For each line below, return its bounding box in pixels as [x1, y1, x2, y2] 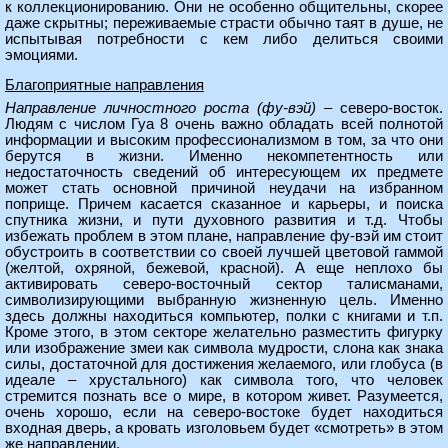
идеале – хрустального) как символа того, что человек [5, 372, 443, 388]
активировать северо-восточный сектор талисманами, [5, 276, 443, 292]
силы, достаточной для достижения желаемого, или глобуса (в [5, 356, 443, 372]
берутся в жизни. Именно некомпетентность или [5, 148, 443, 164]
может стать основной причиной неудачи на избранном [5, 180, 443, 196]
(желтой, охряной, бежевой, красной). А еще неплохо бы [5, 260, 443, 276]
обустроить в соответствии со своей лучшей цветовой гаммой [5, 244, 443, 260]
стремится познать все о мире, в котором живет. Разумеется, [5, 388, 443, 404]
